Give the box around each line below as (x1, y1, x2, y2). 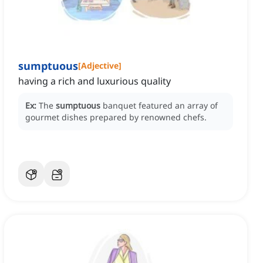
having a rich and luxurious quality (18, 75, 171, 88)
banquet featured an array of (103, 100, 218, 112)
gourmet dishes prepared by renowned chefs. (25, 112, 207, 123)
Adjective (81, 60, 119, 72)
